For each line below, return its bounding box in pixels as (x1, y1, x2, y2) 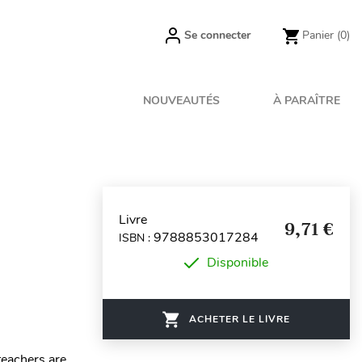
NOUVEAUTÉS (143, 93, 221, 108)
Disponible (207, 254, 268, 271)
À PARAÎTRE (273, 93, 340, 108)
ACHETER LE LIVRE (189, 313, 290, 326)
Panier (302, 27, 334, 43)
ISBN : (119, 229, 154, 246)
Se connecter (184, 27, 250, 43)
